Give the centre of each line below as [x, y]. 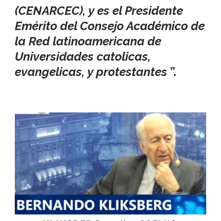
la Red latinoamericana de [88, 41]
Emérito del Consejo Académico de [110, 26]
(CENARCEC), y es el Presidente [99, 10]
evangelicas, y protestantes [92, 72]
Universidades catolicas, [83, 56]
